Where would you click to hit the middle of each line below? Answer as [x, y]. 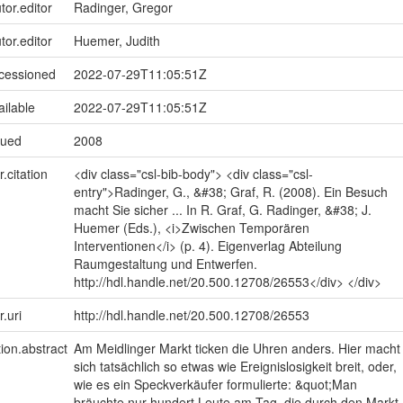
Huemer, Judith [116, 40]
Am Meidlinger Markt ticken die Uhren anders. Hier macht [237, 348]
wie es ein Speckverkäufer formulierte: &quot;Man [215, 384]
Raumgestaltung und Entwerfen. [165, 263]
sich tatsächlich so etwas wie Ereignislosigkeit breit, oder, [235, 366]
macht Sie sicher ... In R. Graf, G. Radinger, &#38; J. [222, 209]
